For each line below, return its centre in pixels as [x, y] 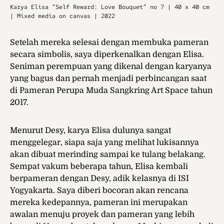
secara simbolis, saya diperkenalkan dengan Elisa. [107, 55]
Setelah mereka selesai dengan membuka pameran [109, 43]
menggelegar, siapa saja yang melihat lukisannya [104, 143]
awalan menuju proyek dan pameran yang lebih [102, 215]
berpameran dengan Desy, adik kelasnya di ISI [99, 179]
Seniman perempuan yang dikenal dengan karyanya [111, 67]
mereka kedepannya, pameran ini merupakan [99, 203]
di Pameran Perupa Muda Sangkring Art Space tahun [111, 91]
